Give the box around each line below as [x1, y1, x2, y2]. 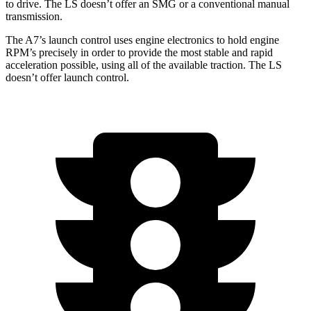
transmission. [6, 10, 62, 22]
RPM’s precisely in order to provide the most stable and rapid [6, 46, 273, 58]
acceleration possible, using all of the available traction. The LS [6, 58, 282, 71]
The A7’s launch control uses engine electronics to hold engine [6, 33, 279, 46]
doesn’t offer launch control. [6, 71, 129, 83]
